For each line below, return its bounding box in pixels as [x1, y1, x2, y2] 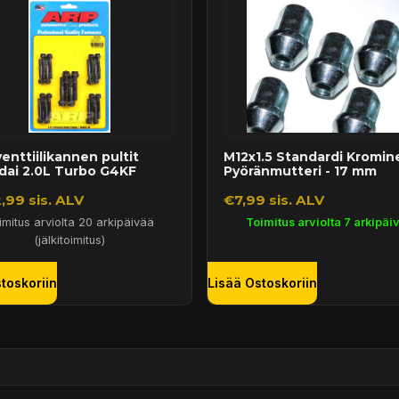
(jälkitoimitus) [34, 232, 105, 247]
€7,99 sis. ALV [223, 191, 324, 209]
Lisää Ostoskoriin [208, 275, 317, 291]
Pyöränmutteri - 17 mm [223, 162, 377, 179]
